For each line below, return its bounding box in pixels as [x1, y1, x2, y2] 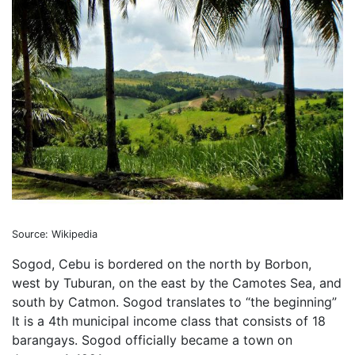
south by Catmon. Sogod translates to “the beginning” [12, 294, 337, 310]
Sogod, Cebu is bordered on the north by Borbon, [12, 256, 311, 272]
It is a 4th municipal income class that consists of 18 [12, 313, 326, 329]
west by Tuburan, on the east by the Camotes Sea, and [12, 275, 342, 291]
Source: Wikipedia [12, 228, 97, 240]
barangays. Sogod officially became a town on [12, 332, 292, 348]
